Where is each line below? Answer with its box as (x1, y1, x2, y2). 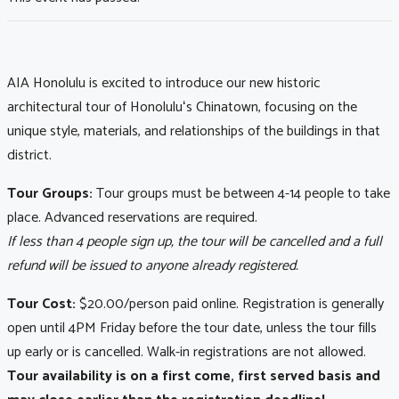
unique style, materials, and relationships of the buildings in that (7, 119, 380, 144)
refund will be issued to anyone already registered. (7, 254, 298, 279)
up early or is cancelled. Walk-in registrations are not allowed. (7, 340, 366, 365)
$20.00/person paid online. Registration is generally (76, 292, 384, 317)
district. (7, 143, 52, 168)
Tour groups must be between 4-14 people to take (93, 182, 390, 207)
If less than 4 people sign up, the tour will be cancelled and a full (7, 230, 382, 255)
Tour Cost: (7, 292, 76, 317)
